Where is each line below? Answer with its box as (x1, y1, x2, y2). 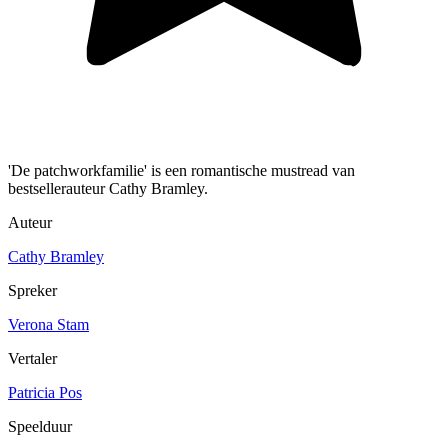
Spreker (8, 281, 57, 299)
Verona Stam (8, 315, 89, 333)
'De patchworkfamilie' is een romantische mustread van (8, 161, 355, 179)
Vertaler (8, 349, 57, 367)
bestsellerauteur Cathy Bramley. (8, 179, 208, 197)
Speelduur (8, 417, 72, 435)
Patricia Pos (8, 383, 82, 401)
